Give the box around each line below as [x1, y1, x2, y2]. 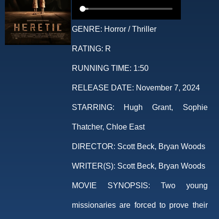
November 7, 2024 [133, 84, 200, 92]
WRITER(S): [71, 162, 115, 171]
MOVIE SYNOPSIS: [71, 181, 150, 190]
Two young [150, 181, 208, 190]
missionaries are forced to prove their [71, 201, 208, 210]
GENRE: [71, 25, 102, 34]
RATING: [71, 44, 103, 53]
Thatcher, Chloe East [71, 123, 145, 131]
